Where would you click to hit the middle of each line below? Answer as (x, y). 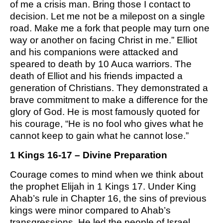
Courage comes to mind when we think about (107, 175)
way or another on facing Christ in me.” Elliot (104, 40)
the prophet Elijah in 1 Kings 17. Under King (103, 187)
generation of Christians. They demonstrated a (109, 88)
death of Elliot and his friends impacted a (96, 76)
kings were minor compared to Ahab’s (90, 211)
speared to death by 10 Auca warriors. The (101, 64)
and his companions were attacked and (94, 52)
